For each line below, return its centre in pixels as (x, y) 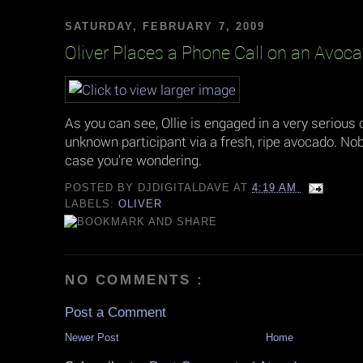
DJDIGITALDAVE (186, 188)
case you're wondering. (133, 160)
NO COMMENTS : (135, 280)
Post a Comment (115, 313)
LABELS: (92, 204)
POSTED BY (102, 188)
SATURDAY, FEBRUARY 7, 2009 (165, 26)
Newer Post (92, 338)
